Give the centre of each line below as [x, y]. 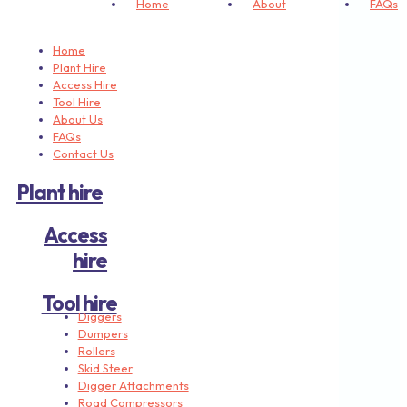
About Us [78, 119]
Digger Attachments [133, 386]
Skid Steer [105, 368]
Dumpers [103, 334]
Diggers [99, 317]
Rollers [96, 351]
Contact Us [83, 154]
